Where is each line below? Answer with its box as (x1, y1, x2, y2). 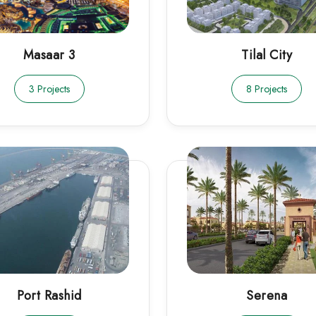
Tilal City (241, 46, 293, 65)
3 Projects (28, 82, 70, 97)
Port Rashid (17, 286, 82, 305)
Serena (246, 286, 288, 305)
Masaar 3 (23, 46, 75, 65)
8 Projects (246, 82, 288, 97)
